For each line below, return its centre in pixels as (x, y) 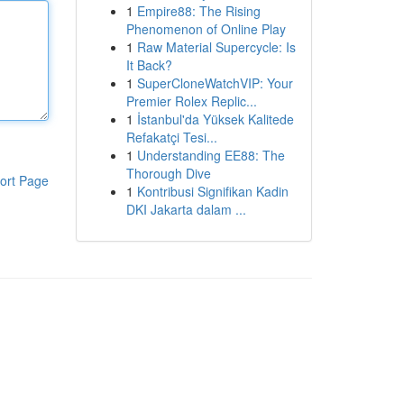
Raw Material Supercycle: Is (216, 47)
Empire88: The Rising (198, 11)
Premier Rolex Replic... (191, 101)
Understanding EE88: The (211, 155)
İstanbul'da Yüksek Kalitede (215, 119)
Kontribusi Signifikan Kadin (212, 191)
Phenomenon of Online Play (206, 29)
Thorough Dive (168, 173)
